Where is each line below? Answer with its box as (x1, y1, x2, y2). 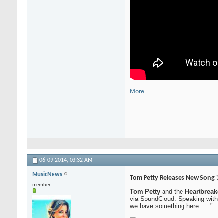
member (32, 182, 51, 188)
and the (160, 188, 185, 196)
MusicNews (32, 171, 64, 178)
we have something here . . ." (130, 202, 213, 210)
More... (130, 88, 150, 95)
